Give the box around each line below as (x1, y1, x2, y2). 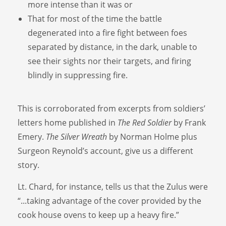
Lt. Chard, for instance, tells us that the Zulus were (18, 181, 208, 192)
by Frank (172, 117, 206, 128)
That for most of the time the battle (28, 13, 162, 24)
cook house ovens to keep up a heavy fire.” (18, 209, 179, 220)
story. (18, 159, 41, 171)
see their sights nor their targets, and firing (28, 55, 191, 67)
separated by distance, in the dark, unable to (28, 41, 197, 52)
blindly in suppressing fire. (28, 69, 128, 81)
